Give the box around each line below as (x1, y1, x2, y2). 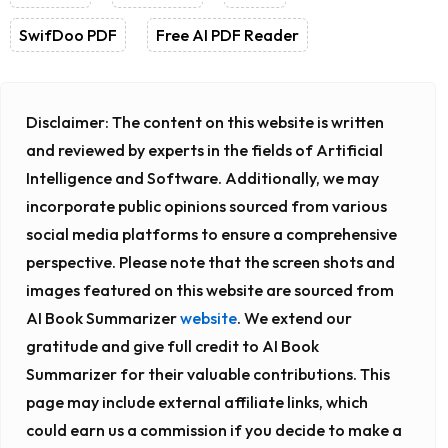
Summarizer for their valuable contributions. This (26, 363, 390, 384)
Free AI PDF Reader (156, 24, 299, 45)
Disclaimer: (26, 111, 109, 132)
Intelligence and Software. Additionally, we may (26, 167, 379, 188)
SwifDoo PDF (19, 24, 117, 45)
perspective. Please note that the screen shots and (26, 251, 395, 272)
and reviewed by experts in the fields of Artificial (26, 139, 383, 160)
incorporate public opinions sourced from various (26, 195, 387, 216)
